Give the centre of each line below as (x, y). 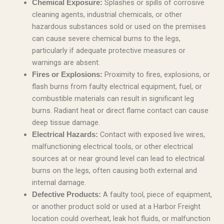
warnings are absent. (66, 63)
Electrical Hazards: (65, 135)
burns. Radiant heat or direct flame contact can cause (120, 111)
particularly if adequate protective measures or (108, 51)
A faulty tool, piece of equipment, (156, 195)
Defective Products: (66, 195)
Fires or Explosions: (67, 75)
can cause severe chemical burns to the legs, (106, 39)
